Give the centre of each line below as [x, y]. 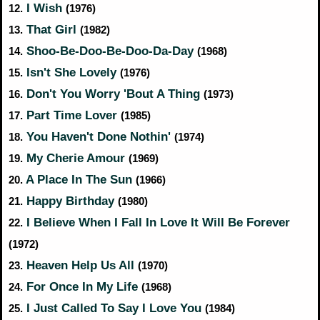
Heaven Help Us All [80, 265]
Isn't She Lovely [71, 72]
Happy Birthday [70, 201]
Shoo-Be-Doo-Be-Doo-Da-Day [110, 51]
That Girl [51, 29]
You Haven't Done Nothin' [99, 136]
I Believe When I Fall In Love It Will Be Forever [156, 222]
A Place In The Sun [79, 179]
